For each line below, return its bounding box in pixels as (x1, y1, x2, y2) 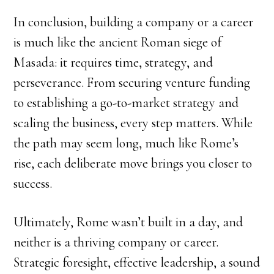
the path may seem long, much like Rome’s (13, 135, 239, 151)
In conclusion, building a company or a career (13, 14, 254, 30)
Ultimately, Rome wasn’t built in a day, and (13, 214, 243, 230)
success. (13, 176, 53, 191)
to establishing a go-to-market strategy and (13, 95, 239, 111)
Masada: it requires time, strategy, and (13, 54, 213, 70)
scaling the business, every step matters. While (13, 115, 253, 131)
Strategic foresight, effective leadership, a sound (13, 254, 261, 270)
